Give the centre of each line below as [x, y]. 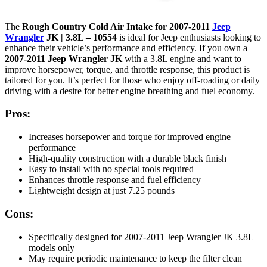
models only [52, 247]
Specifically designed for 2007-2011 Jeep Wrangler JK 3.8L [141, 237]
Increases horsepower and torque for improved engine [130, 137]
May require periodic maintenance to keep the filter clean [135, 258]
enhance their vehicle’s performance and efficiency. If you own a [126, 48]
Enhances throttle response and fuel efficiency [115, 180]
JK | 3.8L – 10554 [80, 37]
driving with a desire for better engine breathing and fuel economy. [130, 91]
